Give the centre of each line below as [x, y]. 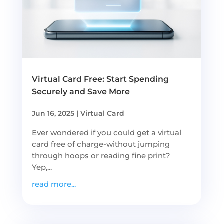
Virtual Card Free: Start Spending [100, 79]
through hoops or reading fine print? [101, 156]
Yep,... [42, 167]
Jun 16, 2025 [53, 114]
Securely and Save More [81, 92]
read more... [54, 184]
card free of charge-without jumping [101, 144]
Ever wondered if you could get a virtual [106, 133]
